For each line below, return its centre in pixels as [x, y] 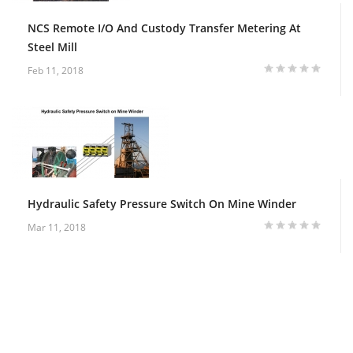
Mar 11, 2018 [57, 227]
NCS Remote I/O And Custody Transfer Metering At [164, 28]
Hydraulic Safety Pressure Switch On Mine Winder [162, 203]
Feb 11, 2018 [56, 70]
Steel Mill [52, 46]
